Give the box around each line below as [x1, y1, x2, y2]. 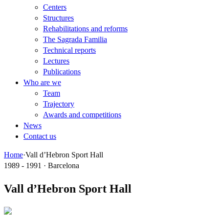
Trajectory [43, 100, 74, 108]
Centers [43, 3, 66, 11]
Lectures [43, 57, 69, 65]
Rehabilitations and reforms [43, 24, 128, 33]
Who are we [23, 78, 61, 87]
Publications [43, 67, 81, 76]
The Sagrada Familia [43, 35, 107, 44]
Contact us [23, 132, 56, 140]
